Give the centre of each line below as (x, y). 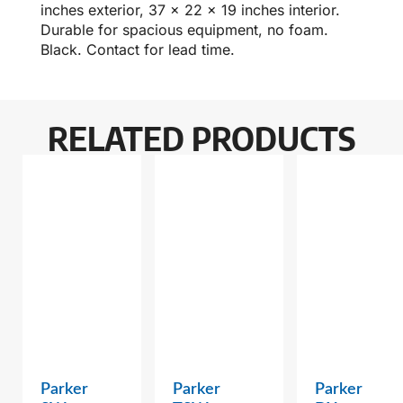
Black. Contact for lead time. (138, 50)
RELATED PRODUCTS (201, 139)
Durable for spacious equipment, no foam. (184, 30)
